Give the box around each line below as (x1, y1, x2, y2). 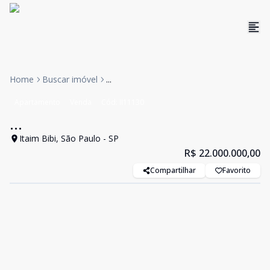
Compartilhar (150, 165, 196, 175)
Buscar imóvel (42, 74, 98, 85)
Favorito (222, 165, 251, 175)
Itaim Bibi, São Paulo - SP (19, 133, 119, 144)
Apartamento (14, 97, 60, 107)
